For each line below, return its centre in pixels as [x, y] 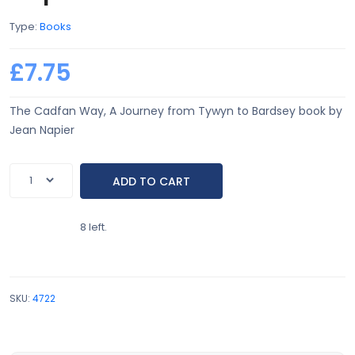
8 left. [94, 227]
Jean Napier [42, 130]
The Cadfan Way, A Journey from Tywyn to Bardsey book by [176, 111]
